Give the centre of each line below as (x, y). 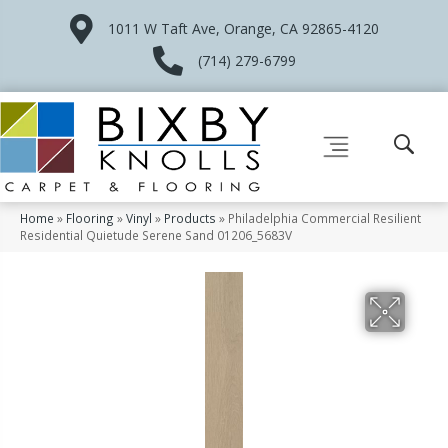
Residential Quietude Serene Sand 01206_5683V (156, 234)
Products (190, 217)
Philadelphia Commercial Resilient (324, 217)
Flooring (90, 217)
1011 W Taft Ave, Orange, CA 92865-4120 (243, 28)
